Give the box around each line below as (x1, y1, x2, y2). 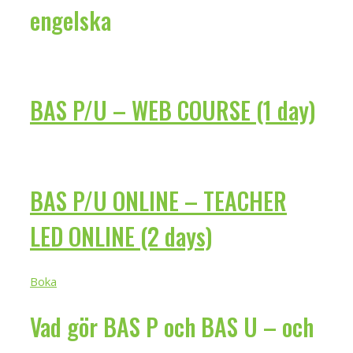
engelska (30, 2, 111, 38)
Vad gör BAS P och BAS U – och (30, 308, 314, 344)
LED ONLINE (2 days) (30, 218, 212, 255)
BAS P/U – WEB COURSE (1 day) (30, 92, 315, 128)
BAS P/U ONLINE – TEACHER (30, 183, 287, 219)
